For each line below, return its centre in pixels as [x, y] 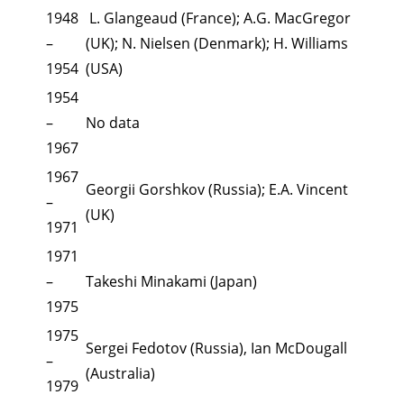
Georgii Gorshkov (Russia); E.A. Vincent [217, 189]
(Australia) [120, 373]
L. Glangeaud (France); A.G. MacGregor [218, 18]
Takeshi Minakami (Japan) [171, 281]
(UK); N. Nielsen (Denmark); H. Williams [217, 43]
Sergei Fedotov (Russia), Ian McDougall [216, 348]
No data [113, 122]
